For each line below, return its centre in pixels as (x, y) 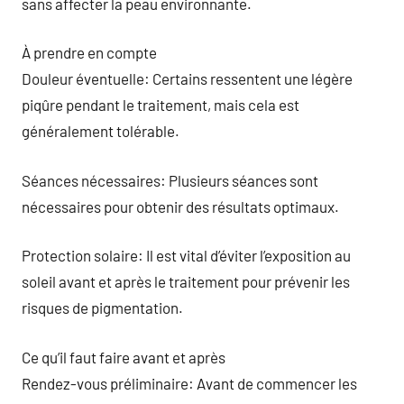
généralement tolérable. (101, 131)
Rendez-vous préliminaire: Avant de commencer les (189, 383)
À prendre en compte (89, 52)
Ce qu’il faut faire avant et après (124, 357)
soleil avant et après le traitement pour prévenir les (186, 281)
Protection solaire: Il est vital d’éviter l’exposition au (186, 255)
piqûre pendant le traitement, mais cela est (161, 105)
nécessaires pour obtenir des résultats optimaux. (180, 206)
